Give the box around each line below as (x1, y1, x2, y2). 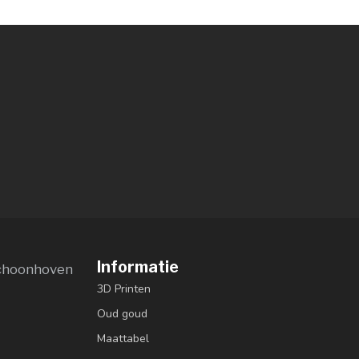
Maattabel (97, 330, 149, 346)
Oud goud (97, 305, 147, 321)
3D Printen (97, 280, 151, 296)
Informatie (97, 256, 179, 276)
